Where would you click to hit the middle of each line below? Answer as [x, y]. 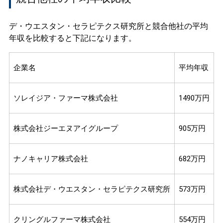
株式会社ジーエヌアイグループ [65, 129]
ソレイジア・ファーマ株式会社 [65, 98]
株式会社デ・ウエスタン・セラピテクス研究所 [92, 189]
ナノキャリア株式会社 [51, 159]
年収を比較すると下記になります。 [72, 38]
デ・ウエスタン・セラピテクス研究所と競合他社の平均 [108, 26]
